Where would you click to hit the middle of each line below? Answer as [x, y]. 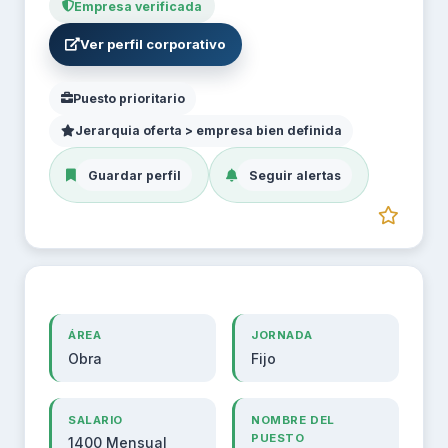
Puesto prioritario [128, 98]
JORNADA [282, 335]
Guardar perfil [134, 175]
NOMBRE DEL [293, 420]
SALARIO [96, 420]
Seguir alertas [294, 175]
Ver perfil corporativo [153, 44]
